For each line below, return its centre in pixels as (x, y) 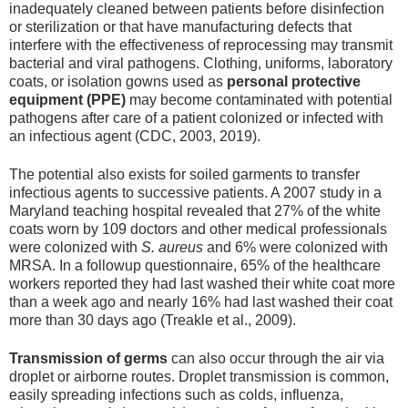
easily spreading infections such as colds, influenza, (176, 395)
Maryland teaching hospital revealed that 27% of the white (195, 210)
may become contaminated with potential (259, 99)
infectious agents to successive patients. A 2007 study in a (195, 192)
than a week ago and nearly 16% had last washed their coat (201, 301)
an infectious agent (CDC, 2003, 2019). (135, 136)
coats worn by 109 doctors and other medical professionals (198, 229)
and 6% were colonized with (296, 247)
